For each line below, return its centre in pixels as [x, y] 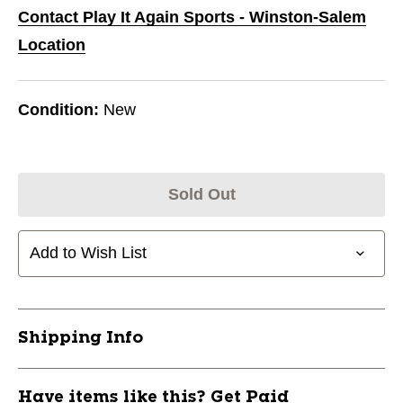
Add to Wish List [88, 253]
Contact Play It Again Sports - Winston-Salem [192, 17]
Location [52, 45]
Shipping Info [81, 338]
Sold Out [201, 194]
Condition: [58, 109]
